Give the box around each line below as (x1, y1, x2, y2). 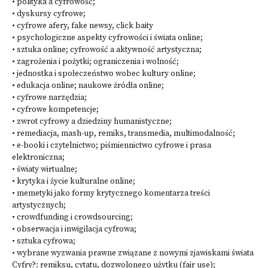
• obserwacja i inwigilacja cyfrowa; (12, 224, 136, 234)
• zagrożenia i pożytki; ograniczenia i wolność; (12, 57, 179, 67)
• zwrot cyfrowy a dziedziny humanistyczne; (12, 117, 172, 127)
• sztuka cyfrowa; (12, 236, 75, 246)
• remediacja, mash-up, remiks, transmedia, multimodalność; (12, 129, 235, 139)
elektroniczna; (12, 153, 65, 163)
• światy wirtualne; (12, 165, 77, 175)
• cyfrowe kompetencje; (12, 105, 99, 115)
